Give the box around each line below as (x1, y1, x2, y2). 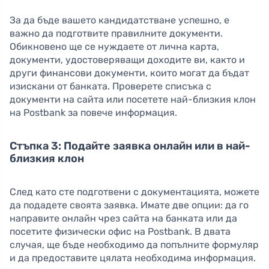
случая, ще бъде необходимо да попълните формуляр (10, 239, 259, 251)
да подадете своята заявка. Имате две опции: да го (10, 199, 249, 211)
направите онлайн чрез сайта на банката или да (10, 213, 237, 225)
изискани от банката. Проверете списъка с (10, 80, 211, 92)
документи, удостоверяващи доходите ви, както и (10, 54, 245, 66)
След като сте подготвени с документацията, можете (10, 186, 259, 198)
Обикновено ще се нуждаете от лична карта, (10, 41, 219, 53)
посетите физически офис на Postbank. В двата (10, 226, 231, 238)
